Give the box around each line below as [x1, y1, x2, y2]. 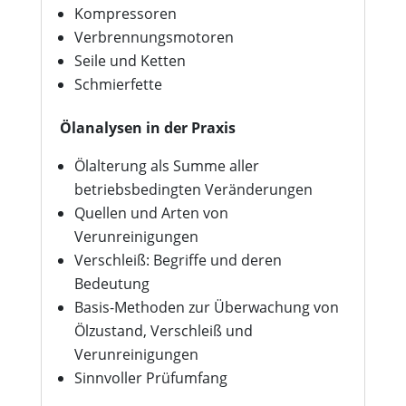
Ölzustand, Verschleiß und [73, 321, 253, 341]
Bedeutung [73, 274, 150, 294]
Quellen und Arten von [73, 203, 228, 223]
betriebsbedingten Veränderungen [73, 179, 313, 199]
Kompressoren [73, 4, 177, 24]
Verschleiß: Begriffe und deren [73, 250, 282, 270]
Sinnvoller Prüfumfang [73, 368, 227, 388]
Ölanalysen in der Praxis [59, 118, 236, 138]
